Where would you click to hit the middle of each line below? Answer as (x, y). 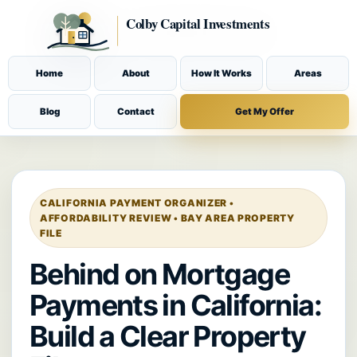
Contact (135, 111)
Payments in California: (175, 306)
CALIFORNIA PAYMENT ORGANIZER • (137, 203)
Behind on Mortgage (159, 275)
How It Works (222, 73)
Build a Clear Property (168, 337)
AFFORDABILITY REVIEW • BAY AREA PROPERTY (167, 218)
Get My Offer (265, 111)
